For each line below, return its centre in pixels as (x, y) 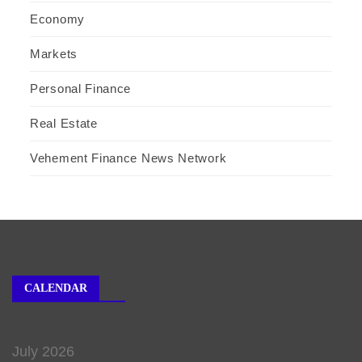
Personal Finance (81, 88)
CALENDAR (56, 288)
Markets (54, 53)
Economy (57, 19)
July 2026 (43, 351)
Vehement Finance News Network (128, 158)
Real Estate (64, 123)
